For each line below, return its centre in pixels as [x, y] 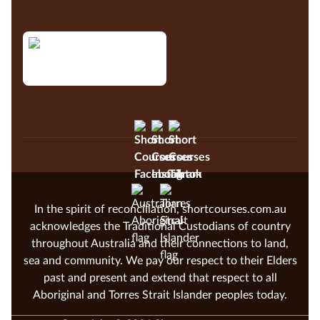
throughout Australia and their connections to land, [160, 244]
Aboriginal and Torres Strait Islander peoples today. [160, 295]
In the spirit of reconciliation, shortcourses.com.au [160, 210]
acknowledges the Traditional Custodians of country [160, 227]
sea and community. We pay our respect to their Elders [160, 261]
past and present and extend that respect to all [160, 278]
